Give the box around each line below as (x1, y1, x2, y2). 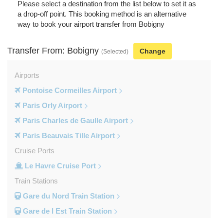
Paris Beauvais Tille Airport (20, 131, 115, 140)
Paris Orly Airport (20, 101, 82, 109)
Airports (15, 71, 39, 79)
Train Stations (15, 176, 58, 185)
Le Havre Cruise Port (23, 161, 96, 170)
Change (140, 47, 165, 55)
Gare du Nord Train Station (21, 191, 114, 200)
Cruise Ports (15, 146, 54, 155)
